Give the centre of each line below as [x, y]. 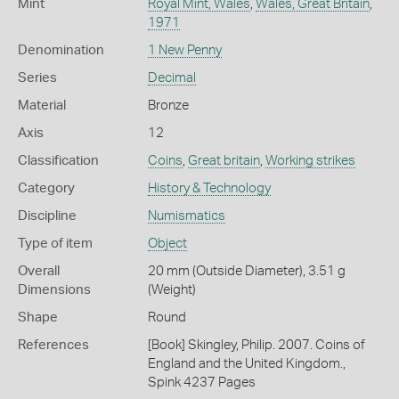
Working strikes [310, 161]
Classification [58, 161]
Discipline [47, 216]
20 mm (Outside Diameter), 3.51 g [246, 271]
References [53, 345]
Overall [39, 271]
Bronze [168, 106]
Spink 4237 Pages [201, 383]
